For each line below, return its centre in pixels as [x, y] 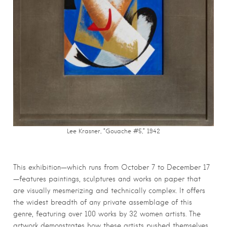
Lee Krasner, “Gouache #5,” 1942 [113, 131]
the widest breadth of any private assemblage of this [103, 202]
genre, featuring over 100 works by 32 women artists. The [107, 214]
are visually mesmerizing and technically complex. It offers [109, 191]
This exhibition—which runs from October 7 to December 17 [111, 167]
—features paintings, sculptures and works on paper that [107, 179]
